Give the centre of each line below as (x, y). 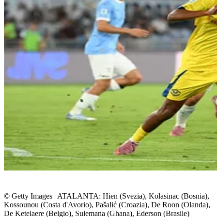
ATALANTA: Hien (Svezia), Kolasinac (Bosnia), (133, 196)
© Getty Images (29, 196)
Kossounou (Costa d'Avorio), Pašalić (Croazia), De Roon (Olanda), (107, 205)
